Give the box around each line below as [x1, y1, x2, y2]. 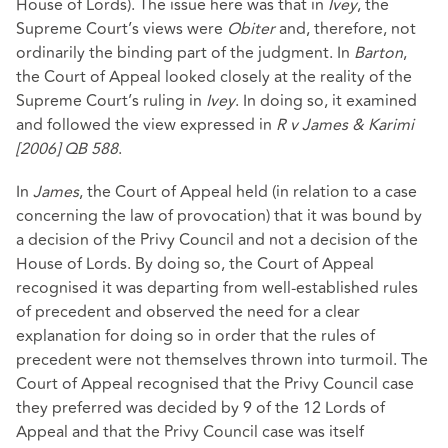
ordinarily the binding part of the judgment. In [16, 41, 354, 66]
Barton [354, 41, 403, 66]
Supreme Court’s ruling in [16, 89, 206, 114]
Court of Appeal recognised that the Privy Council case [16, 372, 414, 397]
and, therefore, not [275, 17, 416, 42]
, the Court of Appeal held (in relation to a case [79, 180, 417, 205]
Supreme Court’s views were [16, 17, 227, 42]
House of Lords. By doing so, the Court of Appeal [16, 252, 374, 277]
